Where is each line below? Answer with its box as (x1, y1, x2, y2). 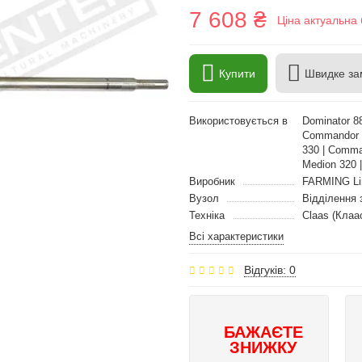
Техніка (189, 209, 225, 221)
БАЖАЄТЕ (223, 323, 303, 341)
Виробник (189, 175, 235, 187)
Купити (219, 66, 255, 80)
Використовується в (189, 115, 288, 127)
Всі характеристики (189, 230, 284, 242)
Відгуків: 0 (244, 263, 296, 276)
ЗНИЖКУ (229, 339, 297, 356)
